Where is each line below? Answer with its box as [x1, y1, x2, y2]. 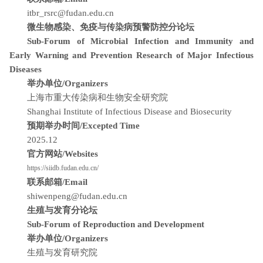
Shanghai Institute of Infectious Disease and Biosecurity [27, 107, 232, 116]
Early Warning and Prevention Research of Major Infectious [9, 50, 254, 60]
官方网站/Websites [27, 149, 98, 159]
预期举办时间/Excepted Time [27, 121, 142, 130]
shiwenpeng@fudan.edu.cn [27, 191, 127, 201]
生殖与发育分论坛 [27, 205, 97, 215]
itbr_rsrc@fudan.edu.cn [27, 8, 114, 18]
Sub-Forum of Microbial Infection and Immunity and [27, 36, 254, 46]
